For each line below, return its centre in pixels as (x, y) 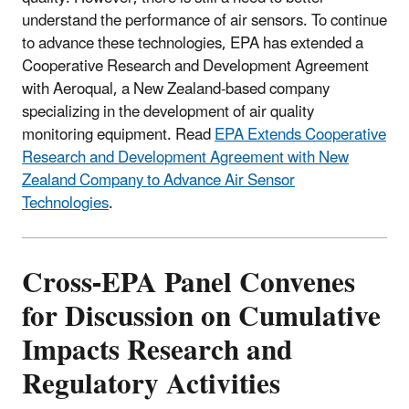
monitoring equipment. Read (118, 135)
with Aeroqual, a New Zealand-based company (176, 89)
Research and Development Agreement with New (185, 157)
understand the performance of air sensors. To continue (204, 21)
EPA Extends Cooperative (300, 135)
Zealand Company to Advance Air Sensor (158, 180)
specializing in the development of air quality (168, 112)
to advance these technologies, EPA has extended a (193, 43)
